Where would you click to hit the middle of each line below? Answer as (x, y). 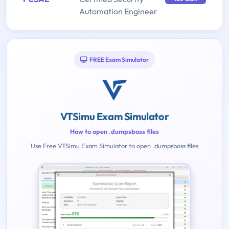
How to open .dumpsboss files (114, 132)
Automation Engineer (118, 12)
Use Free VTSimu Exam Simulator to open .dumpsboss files (114, 146)
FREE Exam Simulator (119, 60)
